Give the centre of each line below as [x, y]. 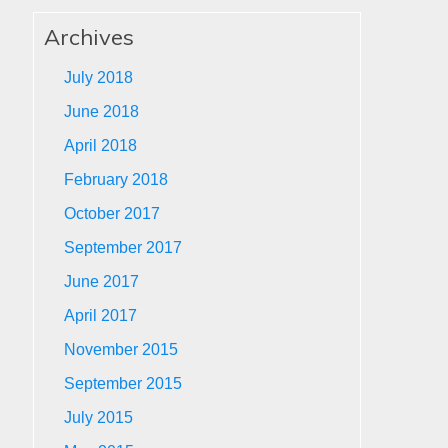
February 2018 [116, 179]
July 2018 [99, 77]
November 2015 [121, 349]
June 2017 [102, 281]
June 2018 [102, 111]
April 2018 [101, 145]
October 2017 [112, 213]
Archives [89, 37]
